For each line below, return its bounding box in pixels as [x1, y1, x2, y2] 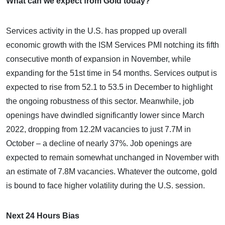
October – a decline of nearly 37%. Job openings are [6, 139, 192, 148]
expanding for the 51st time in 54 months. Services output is [6, 68, 217, 77]
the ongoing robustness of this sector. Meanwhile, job [6, 96, 194, 105]
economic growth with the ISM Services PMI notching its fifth [6, 40, 219, 49]
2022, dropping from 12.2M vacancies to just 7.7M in [6, 125, 191, 134]
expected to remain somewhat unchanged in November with [6, 153, 219, 162]
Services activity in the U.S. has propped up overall [6, 26, 187, 35]
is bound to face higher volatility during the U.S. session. [6, 181, 205, 190]
